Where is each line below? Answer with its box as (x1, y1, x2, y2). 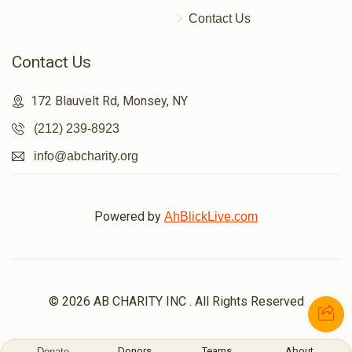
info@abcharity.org (34, 149, 138, 163)
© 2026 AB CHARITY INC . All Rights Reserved (48, 294, 304, 310)
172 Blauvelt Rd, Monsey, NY (31, 93, 188, 109)
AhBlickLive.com (164, 210, 258, 224)
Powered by (94, 209, 164, 225)
